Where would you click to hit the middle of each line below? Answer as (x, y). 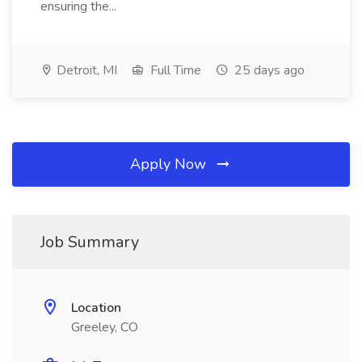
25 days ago (268, 70)
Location (96, 308)
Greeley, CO (105, 327)
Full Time (174, 70)
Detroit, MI (85, 70)
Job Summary (90, 242)
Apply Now (170, 164)
